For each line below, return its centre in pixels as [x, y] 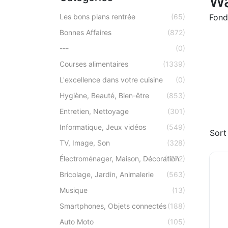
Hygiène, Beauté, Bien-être [104, 95]
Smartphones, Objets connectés [113, 206]
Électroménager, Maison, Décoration [119, 159]
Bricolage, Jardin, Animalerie [107, 174]
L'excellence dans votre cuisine [111, 80]
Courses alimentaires [94, 64]
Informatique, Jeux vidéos [103, 127]
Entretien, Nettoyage [94, 111]
